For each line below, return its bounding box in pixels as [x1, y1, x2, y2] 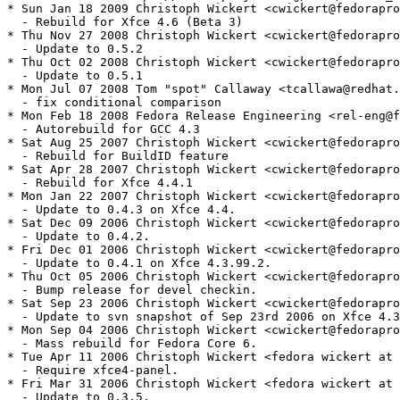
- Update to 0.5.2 [7, 42, 143, 56]
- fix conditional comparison [7, 96, 221, 110]
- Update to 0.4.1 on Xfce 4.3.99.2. [7, 256, 271, 271]
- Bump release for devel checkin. [7, 283, 257, 297]
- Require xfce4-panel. [7, 363, 179, 378]
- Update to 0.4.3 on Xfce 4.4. [7, 203, 236, 217]
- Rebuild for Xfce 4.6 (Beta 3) [7, 15, 243, 29]
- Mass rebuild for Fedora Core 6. [7, 337, 257, 351]
